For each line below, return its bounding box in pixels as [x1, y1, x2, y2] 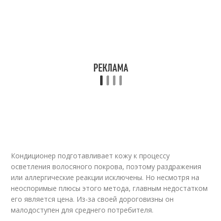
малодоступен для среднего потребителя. [11, 205, 154, 215]
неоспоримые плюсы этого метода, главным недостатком [11, 184, 208, 193]
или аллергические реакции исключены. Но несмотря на [11, 173, 200, 182]
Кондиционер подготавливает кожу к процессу [11, 151, 170, 160]
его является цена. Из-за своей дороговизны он [11, 194, 174, 204]
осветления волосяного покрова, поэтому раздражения [11, 162, 202, 171]
